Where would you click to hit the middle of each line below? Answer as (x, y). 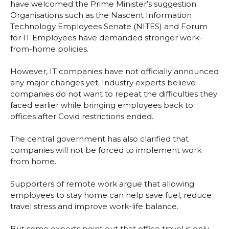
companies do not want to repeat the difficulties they (114, 94)
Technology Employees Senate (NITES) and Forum (109, 27)
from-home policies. (49, 49)
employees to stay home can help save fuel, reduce (111, 195)
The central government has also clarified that (99, 139)
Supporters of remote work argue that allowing (102, 184)
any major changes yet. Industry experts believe (103, 83)
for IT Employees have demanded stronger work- (106, 38)
